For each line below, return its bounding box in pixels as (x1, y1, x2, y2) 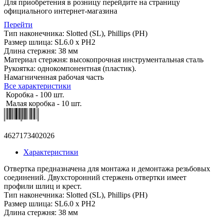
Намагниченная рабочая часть (4, 73, 104, 81)
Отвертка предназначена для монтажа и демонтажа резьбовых (4, 164, 210, 173)
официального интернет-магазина (4, 6, 117, 15)
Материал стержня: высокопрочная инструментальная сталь (4, 55, 203, 64)
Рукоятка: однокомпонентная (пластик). (4, 64, 136, 73)
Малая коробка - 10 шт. (4, 99, 82, 108)
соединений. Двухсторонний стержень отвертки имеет (4, 173, 186, 182)
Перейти (4, 20, 33, 29)
